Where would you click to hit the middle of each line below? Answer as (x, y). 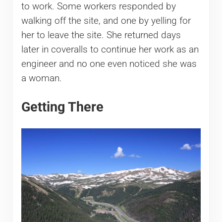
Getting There (62, 107)
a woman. (41, 79)
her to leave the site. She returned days (101, 35)
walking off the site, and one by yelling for (106, 21)
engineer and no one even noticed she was (109, 64)
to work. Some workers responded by (98, 7)
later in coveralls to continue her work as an (110, 50)
